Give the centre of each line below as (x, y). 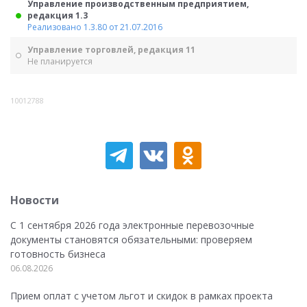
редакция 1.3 (58, 15)
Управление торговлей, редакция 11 (111, 50)
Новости (35, 200)
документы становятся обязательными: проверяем (131, 240)
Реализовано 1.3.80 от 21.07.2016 (95, 27)
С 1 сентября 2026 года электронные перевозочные (132, 225)
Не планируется (60, 61)
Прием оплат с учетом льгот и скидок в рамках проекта (142, 296)
